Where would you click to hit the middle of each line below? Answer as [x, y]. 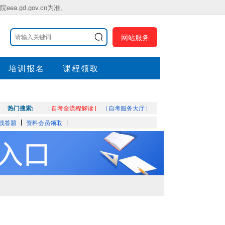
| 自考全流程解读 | [72, 108]
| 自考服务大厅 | [127, 108]
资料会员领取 [44, 122]
